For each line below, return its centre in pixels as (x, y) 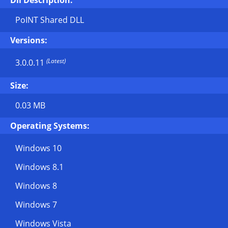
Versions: (29, 40)
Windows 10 (38, 148)
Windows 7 (36, 205)
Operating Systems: (50, 126)
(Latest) (56, 61)
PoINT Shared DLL (50, 20)
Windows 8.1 (39, 167)
